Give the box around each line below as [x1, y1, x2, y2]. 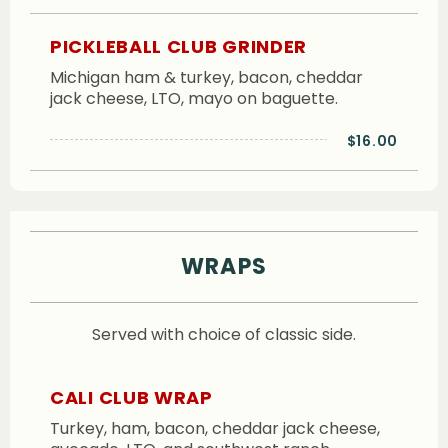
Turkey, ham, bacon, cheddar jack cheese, [50, 416, 380, 440]
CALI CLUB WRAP [50, 384, 213, 410]
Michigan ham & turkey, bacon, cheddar [50, 65, 363, 89]
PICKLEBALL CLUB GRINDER [50, 33, 308, 59]
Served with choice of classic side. [92, 323, 356, 347]
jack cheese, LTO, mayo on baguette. [50, 86, 338, 110]
